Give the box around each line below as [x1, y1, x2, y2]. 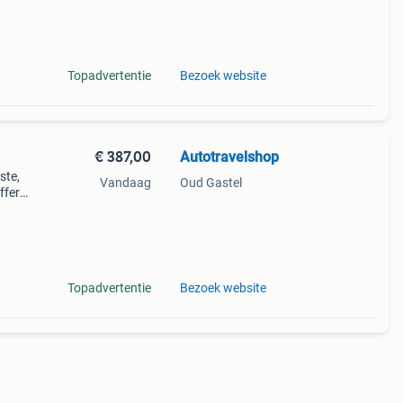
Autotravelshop [179, 148, 279, 166]
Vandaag [99, 175, 151, 190]
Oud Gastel [179, 175, 242, 190]
